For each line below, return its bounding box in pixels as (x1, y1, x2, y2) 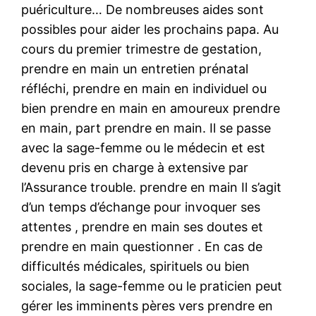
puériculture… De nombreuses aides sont (21, 1, 265, 17)
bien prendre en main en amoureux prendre (21, 100, 281, 116)
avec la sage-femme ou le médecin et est (21, 140, 266, 155)
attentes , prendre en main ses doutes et (21, 219, 264, 234)
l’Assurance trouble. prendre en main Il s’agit (21, 179, 282, 195)
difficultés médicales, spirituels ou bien (21, 258, 250, 274)
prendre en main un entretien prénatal (21, 61, 249, 76)
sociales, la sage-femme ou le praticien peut (21, 278, 283, 293)
